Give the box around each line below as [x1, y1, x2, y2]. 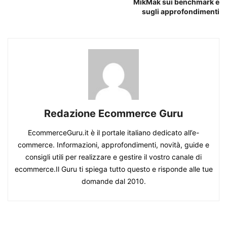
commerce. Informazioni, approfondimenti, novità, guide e [18, 140, 209, 149]
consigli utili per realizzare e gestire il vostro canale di [25, 152, 202, 161]
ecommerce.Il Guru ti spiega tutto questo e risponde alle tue [14, 164, 213, 173]
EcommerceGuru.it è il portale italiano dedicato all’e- [28, 128, 199, 137]
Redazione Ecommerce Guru [44, 107, 183, 120]
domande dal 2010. [81, 176, 146, 185]
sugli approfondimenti [142, 7, 219, 16]
